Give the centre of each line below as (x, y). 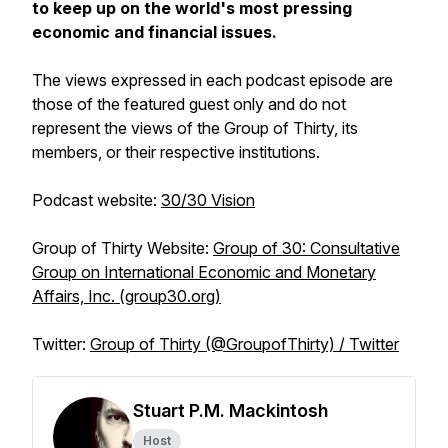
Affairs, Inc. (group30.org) (126, 296)
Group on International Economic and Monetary (204, 272)
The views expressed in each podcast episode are (212, 80)
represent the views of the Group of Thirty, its (195, 128)
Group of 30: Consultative (306, 248)
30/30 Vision (208, 200)
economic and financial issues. (154, 32)
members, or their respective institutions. (176, 152)
